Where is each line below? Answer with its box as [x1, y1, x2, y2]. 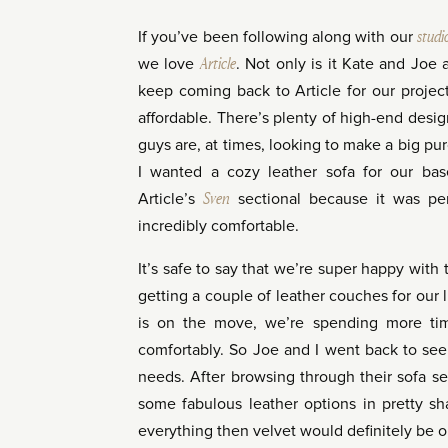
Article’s [138, 191, 204, 208]
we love [138, 56, 200, 73]
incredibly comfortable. [138, 218, 299, 235]
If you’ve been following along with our [138, 29, 418, 46]
